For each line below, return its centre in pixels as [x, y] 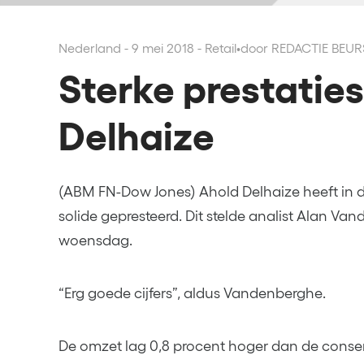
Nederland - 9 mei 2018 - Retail [147, 48]
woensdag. [95, 240]
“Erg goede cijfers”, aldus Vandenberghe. [192, 294]
